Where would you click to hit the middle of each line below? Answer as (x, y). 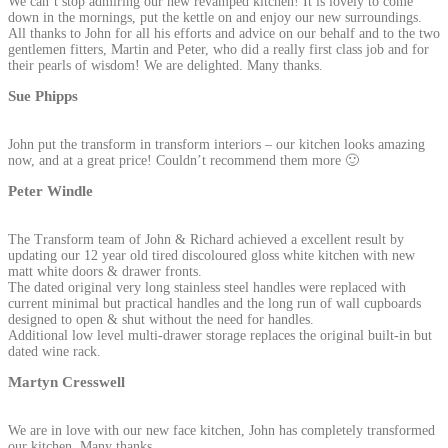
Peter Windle (50, 190)
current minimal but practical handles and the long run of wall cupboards (214, 303)
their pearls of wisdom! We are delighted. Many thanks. (165, 65)
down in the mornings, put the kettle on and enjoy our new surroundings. (215, 17)
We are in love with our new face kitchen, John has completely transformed (221, 430)
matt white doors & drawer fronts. (105, 271)
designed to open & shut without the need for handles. (161, 319)
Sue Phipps (43, 95)
